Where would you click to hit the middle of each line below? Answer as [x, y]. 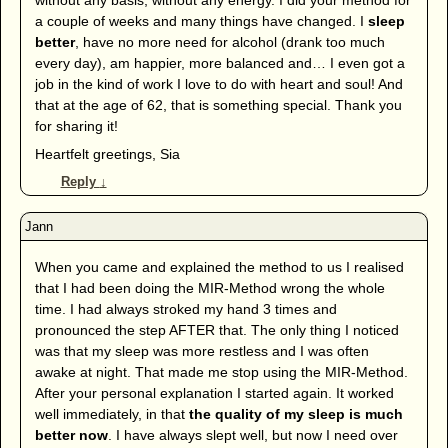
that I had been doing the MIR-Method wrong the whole [209, 288]
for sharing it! [76, 125]
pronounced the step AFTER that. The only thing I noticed [216, 330]
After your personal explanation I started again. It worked [214, 393]
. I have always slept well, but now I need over [252, 435]
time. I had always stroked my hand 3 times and [185, 309]
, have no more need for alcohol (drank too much [229, 41]
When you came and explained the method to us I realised [219, 267]
